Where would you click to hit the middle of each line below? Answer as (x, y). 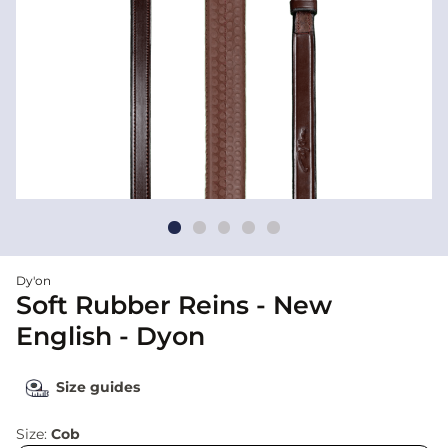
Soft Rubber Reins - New (174, 304)
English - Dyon (110, 335)
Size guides (98, 387)
